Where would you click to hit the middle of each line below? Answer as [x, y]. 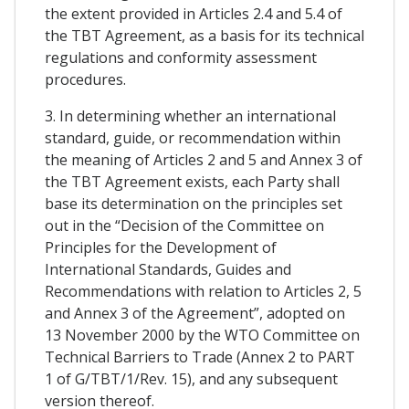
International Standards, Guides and [168, 269]
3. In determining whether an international [190, 115]
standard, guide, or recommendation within [193, 137]
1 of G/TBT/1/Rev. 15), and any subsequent [191, 378]
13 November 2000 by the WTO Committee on [202, 335]
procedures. [85, 79]
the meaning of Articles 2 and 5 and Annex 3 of [204, 159]
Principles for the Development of [161, 247]
